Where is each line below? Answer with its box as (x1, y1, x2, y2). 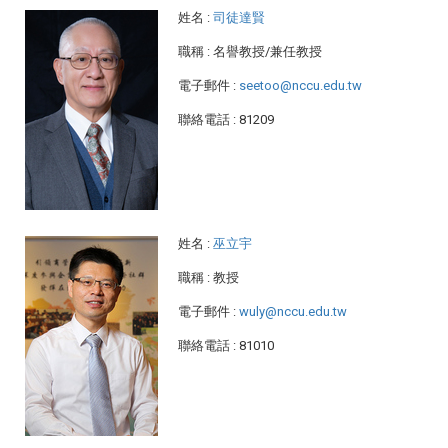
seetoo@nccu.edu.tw (238, 78, 362, 94)
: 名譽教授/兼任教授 (206, 44, 322, 60)
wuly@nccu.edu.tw (238, 304, 347, 320)
